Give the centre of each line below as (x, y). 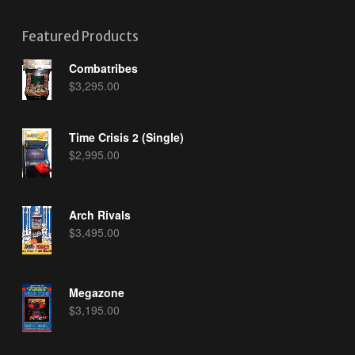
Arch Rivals (100, 215)
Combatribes (104, 68)
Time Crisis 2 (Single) (127, 137)
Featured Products (80, 37)
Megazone (97, 292)
